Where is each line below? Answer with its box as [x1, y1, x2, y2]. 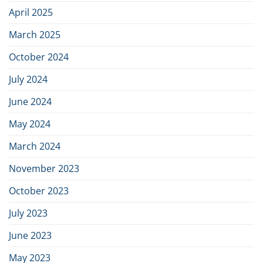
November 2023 [9, 161, 79, 175]
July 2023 [9, 206, 48, 220]
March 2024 [9, 139, 60, 153]
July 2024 [9, 72, 48, 86]
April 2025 [9, 5, 53, 19]
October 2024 [9, 50, 69, 63]
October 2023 [9, 184, 69, 197]
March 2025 [9, 28, 60, 41]
